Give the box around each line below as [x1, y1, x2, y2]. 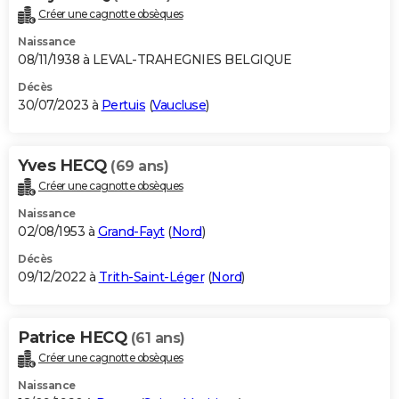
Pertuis [101, 97, 145, 114]
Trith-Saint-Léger [98, 269, 204, 286]
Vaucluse [152, 97, 206, 114]
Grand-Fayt [97, 224, 165, 240]
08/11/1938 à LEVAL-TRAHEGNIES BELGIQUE [18, 52, 291, 69]
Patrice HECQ [18, 328, 131, 348]
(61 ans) [130, 330, 185, 347]
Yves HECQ [18, 156, 110, 176]
